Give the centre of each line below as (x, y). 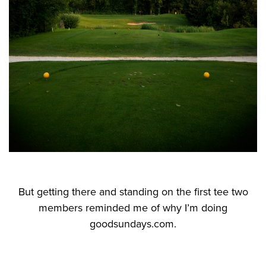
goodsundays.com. (133, 224)
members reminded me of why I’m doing (133, 208)
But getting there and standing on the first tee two (133, 191)
